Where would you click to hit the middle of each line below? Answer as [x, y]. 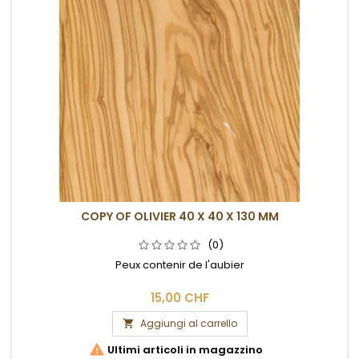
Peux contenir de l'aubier [179, 264]
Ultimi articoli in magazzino [184, 349]
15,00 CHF [179, 297]
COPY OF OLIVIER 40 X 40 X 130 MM [179, 216]
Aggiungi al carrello [188, 323]
